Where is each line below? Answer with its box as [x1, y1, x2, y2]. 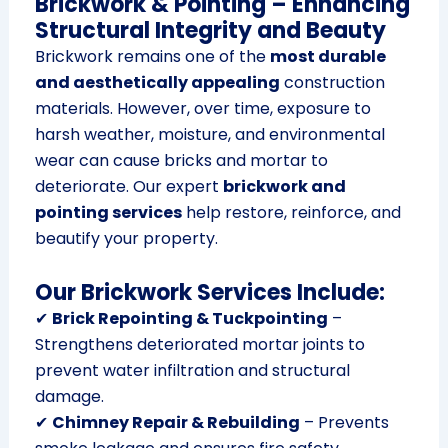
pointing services [34, 201, 182, 225]
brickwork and [222, 175, 346, 199]
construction [279, 71, 385, 95]
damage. [34, 385, 104, 409]
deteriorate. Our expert [34, 175, 223, 199]
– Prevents [299, 411, 389, 435]
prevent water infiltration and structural [34, 359, 350, 383]
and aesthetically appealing [34, 71, 280, 95]
